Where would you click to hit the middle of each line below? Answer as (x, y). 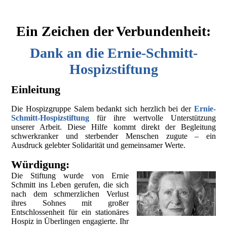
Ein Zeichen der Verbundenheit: (113, 31)
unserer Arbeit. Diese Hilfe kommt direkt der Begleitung (113, 127)
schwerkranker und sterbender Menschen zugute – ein (113, 136)
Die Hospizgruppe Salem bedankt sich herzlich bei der (103, 109)
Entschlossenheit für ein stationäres (70, 212)
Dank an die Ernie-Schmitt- (113, 53)
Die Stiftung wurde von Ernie (70, 176)
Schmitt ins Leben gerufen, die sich (70, 185)
